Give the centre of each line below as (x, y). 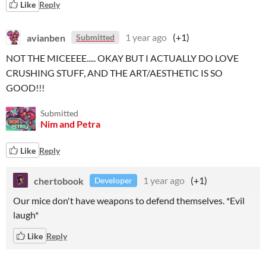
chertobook (59, 180)
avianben (46, 37)
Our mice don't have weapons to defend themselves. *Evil (129, 200)
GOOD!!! (27, 88)
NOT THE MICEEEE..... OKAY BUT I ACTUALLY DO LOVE (122, 58)
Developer (113, 180)
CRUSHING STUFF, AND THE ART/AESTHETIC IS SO (114, 73)
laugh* (26, 215)
